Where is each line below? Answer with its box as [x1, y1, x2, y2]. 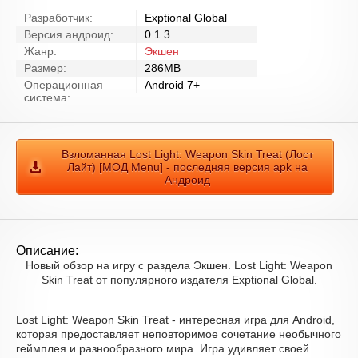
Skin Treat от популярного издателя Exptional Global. [41, 273, 317, 286]
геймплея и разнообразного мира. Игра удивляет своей [16, 342, 309, 355]
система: [24, 91, 70, 104]
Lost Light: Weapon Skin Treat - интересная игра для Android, [16, 313, 335, 326]
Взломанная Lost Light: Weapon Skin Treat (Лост [61, 148, 313, 161]
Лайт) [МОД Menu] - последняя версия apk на [66, 161, 308, 173]
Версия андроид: [24, 28, 113, 41]
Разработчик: [24, 11, 93, 24]
